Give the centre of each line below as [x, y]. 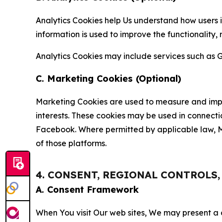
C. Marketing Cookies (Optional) [109, 78]
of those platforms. [71, 143]
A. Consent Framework [87, 189]
